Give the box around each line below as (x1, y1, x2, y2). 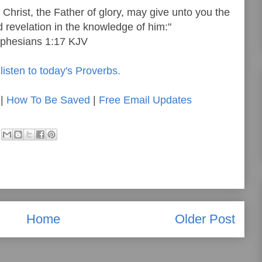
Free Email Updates (98, 94, 192, 106)
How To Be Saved (6, 94, 90, 106)
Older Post (175, 212, 235, 227)
